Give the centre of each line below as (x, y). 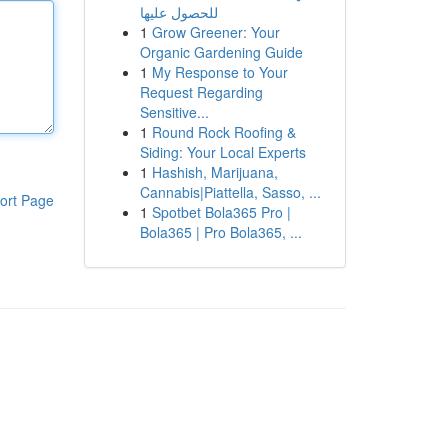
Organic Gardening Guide (221, 52)
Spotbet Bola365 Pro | (221, 212)
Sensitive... (174, 112)
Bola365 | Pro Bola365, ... (220, 232)
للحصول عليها (178, 12)
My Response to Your (219, 72)
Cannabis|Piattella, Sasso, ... (230, 192)
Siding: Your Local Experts (222, 152)
